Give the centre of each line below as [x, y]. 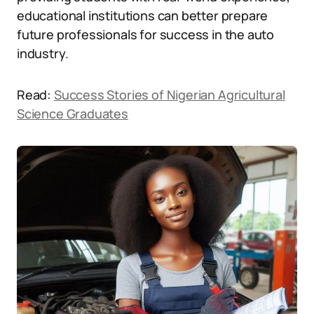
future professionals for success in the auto [146, 34]
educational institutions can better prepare [143, 15]
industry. [43, 53]
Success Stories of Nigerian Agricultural [169, 95]
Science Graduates [73, 114]
